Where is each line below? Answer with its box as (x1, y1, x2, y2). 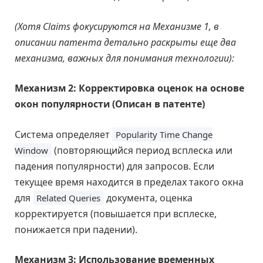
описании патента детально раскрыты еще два (15, 35, 236, 49)
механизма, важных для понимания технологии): (15, 51, 234, 65)
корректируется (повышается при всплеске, (15, 207, 217, 220)
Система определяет (15, 127, 112, 141)
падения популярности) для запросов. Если (15, 159, 214, 173)
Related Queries (36, 191, 100, 204)
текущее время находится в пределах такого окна (15, 175, 244, 188)
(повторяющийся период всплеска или (52, 143, 232, 157)
